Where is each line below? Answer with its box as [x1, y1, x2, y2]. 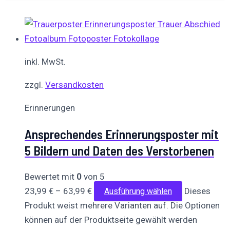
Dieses [184, 185, 210, 196]
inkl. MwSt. [25, 56, 66, 67]
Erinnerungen [25, 103, 75, 113]
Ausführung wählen [104, 186, 172, 196]
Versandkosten [45, 80, 104, 90]
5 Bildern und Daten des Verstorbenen [25, 143, 214, 159]
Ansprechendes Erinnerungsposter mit [25, 126, 219, 142]
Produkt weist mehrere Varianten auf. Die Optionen [25, 200, 220, 210]
